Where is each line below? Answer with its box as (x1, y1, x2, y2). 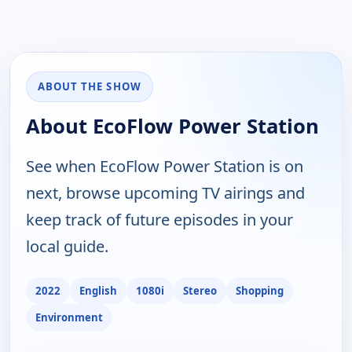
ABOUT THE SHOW (38, 79, 141, 94)
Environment (35, 310, 103, 324)
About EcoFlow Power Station (26, 112, 319, 141)
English (79, 283, 117, 298)
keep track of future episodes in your (26, 209, 293, 231)
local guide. (26, 236, 108, 258)
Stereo (183, 283, 217, 298)
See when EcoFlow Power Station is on (26, 156, 303, 178)
